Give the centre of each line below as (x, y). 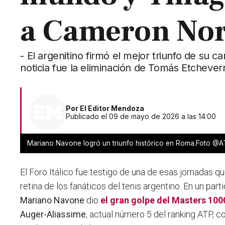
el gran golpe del (136, 200)
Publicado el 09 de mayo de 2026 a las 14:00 (141, 117)
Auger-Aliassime (53, 214)
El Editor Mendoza (112, 108)
